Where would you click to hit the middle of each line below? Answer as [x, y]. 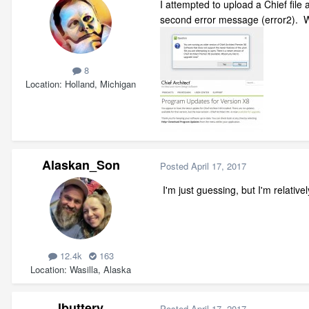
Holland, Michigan [100, 83]
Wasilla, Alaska [100, 269]
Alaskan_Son [81, 165]
